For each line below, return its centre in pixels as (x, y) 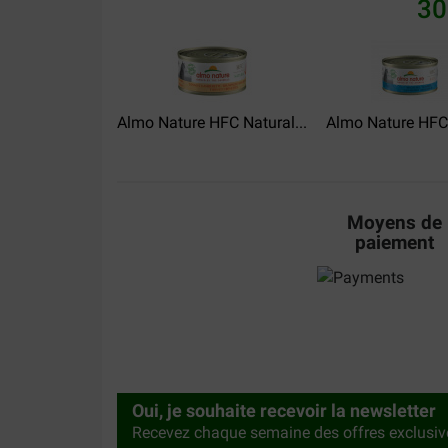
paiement (394, 243)
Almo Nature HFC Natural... (212, 123)
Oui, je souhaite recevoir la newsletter (284, 410)
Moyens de (394, 223)
